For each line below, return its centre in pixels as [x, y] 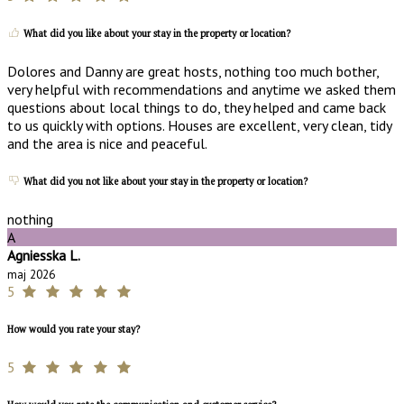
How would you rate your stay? [73, 329]
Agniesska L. [44, 255]
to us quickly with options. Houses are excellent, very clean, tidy [199, 125]
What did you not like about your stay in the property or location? [164, 181]
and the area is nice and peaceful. [107, 143]
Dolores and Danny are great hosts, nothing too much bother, [193, 71]
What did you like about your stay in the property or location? [156, 33]
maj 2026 [31, 274]
